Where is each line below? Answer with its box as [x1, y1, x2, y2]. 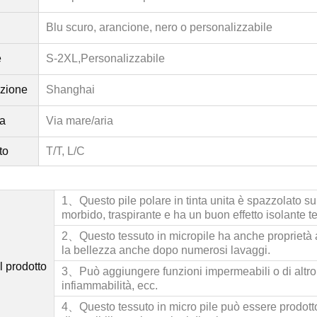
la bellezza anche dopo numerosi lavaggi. [62, 243, 270, 256]
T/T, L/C [46, 144, 85, 157]
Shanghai [46, 83, 95, 96]
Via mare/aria [46, 114, 113, 127]
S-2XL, [46, 52, 81, 64]
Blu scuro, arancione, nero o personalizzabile [46, 21, 272, 33]
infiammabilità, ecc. [62, 279, 158, 292]
